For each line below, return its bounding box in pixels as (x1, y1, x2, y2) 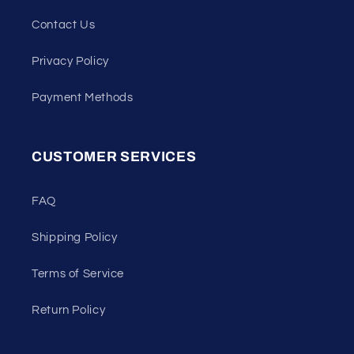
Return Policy (32, 303, 106, 316)
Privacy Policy (32, 55, 109, 67)
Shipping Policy (32, 231, 118, 243)
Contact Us (32, 18, 96, 31)
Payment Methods (32, 91, 134, 104)
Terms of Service (32, 267, 125, 280)
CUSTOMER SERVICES (32, 149, 197, 165)
